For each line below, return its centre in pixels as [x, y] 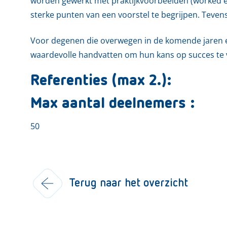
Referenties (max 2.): [101, 81]
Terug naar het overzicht [128, 183]
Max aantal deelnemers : [112, 104]
